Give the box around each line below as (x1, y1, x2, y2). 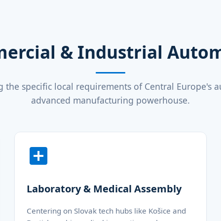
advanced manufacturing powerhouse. (31, 94, 190, 107)
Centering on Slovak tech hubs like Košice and (26, 205, 186, 216)
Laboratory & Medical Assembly (26, 182, 182, 196)
